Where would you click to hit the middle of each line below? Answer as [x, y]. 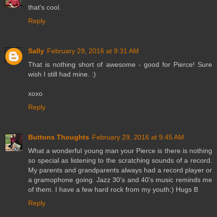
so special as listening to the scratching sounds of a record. [120, 160]
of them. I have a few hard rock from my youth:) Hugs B [113, 189]
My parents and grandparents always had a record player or [120, 170]
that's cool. [45, 7]
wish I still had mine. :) [62, 74]
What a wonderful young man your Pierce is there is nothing [120, 150]
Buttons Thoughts [59, 137]
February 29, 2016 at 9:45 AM [138, 137]
